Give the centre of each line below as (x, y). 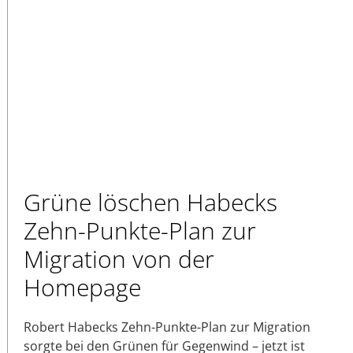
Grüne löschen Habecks (150, 202)
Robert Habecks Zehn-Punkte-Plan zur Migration (167, 327)
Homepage (82, 287)
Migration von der (119, 258)
